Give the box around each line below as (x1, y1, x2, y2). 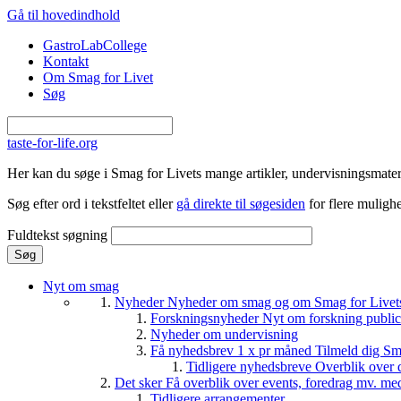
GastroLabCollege (43, 38, 147, 53)
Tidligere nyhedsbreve (186, 359, 315, 374)
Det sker (115, 375, 166, 390)
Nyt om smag (43, 278, 119, 294)
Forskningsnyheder (150, 311, 262, 326)
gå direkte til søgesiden (176, 196, 305, 211)
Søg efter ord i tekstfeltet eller (7, 196, 176, 211)
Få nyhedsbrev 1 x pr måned (150, 343, 315, 358)
